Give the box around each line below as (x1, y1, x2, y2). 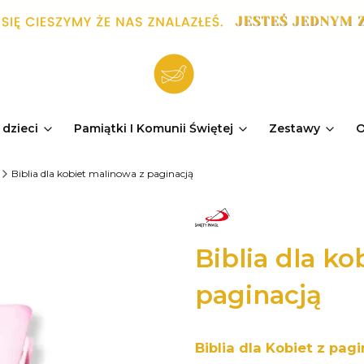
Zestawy (269, 121, 320, 136)
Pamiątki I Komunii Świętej (74, 121, 233, 136)
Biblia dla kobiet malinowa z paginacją (11, 167, 193, 180)
